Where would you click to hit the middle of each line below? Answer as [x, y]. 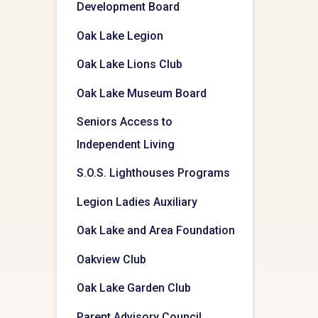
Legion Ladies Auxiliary [137, 202]
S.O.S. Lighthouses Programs [153, 173]
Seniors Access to [125, 121]
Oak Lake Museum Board [142, 93]
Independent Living [126, 144]
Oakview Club [111, 259]
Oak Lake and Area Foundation [156, 231]
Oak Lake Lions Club [130, 65]
